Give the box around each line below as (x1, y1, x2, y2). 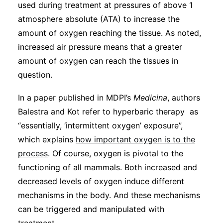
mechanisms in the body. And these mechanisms (18, 190, 200, 200)
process (18, 148, 48, 158)
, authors (167, 93, 200, 103)
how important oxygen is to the (76, 134, 195, 144)
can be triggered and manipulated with (18, 204, 164, 214)
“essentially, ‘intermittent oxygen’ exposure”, (18, 120, 183, 130)
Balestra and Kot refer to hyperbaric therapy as (18, 107, 198, 116)
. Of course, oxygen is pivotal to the (48, 148, 183, 158)
